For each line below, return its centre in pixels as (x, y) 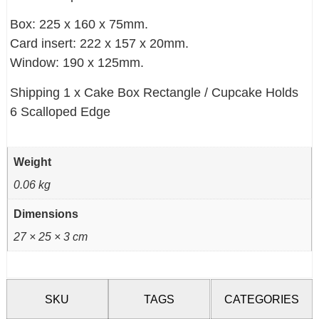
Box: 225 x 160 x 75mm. (79, 25)
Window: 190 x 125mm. (77, 63)
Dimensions (46, 214)
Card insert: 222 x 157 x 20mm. (100, 44)
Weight (33, 161)
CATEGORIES (261, 299)
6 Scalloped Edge (61, 111)
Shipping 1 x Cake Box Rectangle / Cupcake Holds (155, 92)
